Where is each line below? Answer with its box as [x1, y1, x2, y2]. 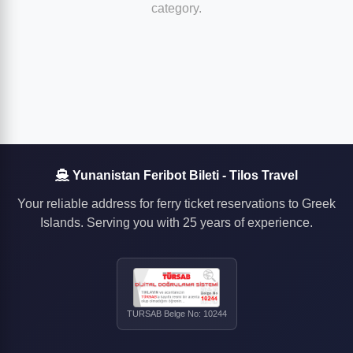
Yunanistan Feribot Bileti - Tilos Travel [69, 169, 298, 182]
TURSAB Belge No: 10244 [126, 309, 227, 319]
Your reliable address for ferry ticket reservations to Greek [17, 197, 336, 210]
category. [151, 2, 202, 15]
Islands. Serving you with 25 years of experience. [40, 216, 313, 229]
